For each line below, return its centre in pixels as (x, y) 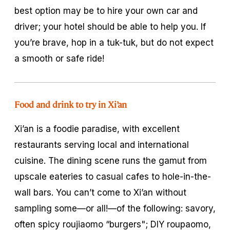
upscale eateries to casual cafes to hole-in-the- (113, 176)
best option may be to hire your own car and (106, 11)
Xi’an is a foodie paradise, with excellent (97, 129)
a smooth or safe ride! (59, 58)
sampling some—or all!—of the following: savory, (115, 208)
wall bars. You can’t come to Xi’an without (100, 192)
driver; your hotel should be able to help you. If (110, 26)
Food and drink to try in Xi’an (71, 104)
